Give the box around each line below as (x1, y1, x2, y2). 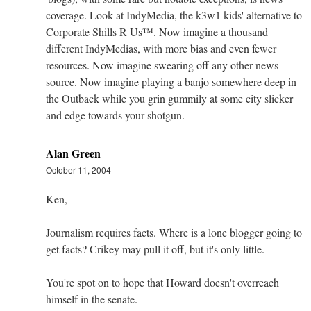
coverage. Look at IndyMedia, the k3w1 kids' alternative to (46, 7, 302, 22)
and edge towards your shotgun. (46, 107, 185, 122)
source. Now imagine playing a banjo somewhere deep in (46, 74, 296, 89)
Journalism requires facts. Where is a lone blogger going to (46, 224, 302, 239)
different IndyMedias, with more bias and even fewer (46, 40, 276, 56)
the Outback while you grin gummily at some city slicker (46, 90, 293, 106)
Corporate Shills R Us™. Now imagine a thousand (46, 24, 268, 39)
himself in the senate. (46, 291, 137, 306)
